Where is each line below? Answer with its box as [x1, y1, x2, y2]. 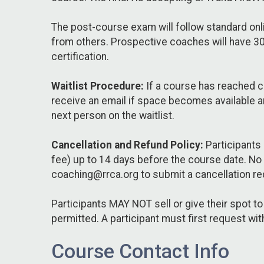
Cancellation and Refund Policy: [51, 138, 203, 151]
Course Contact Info [51, 239, 229, 263]
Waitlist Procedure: [51, 80, 144, 92]
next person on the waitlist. [51, 109, 174, 121]
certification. [51, 50, 109, 62]
